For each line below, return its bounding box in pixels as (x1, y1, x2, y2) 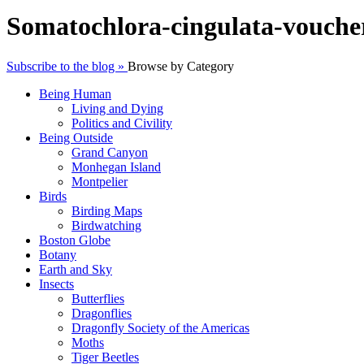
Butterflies (71, 291, 124, 305)
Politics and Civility (71, 115, 172, 130)
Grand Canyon (71, 145, 148, 159)
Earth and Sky (39, 262, 112, 276)
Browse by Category (128, 58, 234, 73)
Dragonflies (71, 305, 132, 320)
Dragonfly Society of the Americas (71, 320, 249, 335)
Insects (39, 276, 74, 291)
